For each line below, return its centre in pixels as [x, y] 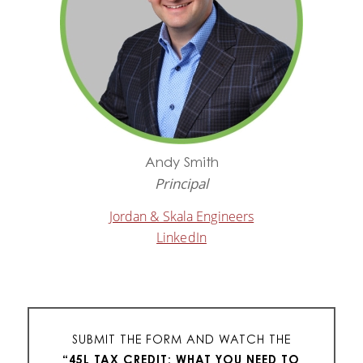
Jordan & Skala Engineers [181, 216]
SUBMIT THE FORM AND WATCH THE [181, 339]
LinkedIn [181, 237]
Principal [181, 183]
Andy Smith [181, 162]
